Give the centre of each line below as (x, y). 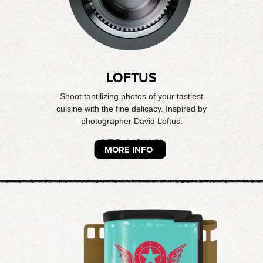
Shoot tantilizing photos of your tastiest (131, 96)
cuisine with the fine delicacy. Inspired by (131, 109)
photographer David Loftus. (131, 121)
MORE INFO (129, 150)
